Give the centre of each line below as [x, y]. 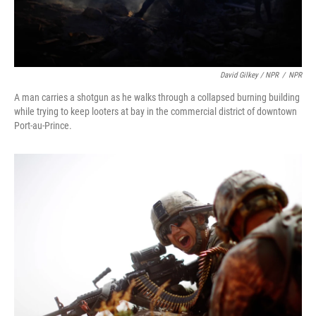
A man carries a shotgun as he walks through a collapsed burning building [157, 98]
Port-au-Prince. [43, 126]
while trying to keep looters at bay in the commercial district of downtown [156, 112]
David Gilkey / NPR [249, 75]
